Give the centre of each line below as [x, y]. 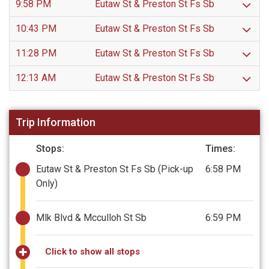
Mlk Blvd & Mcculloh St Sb [91, 217]
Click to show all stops [92, 251]
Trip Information [56, 122]
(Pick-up [176, 169]
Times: [220, 148]
